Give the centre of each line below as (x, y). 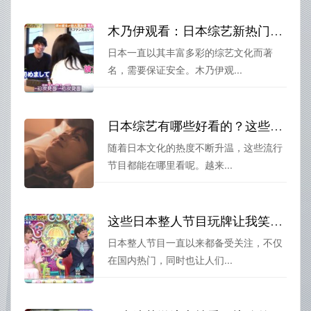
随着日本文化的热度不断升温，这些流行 (195, 148)
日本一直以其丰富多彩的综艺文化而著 (190, 52)
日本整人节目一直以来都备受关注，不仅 (195, 243)
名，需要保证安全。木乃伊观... (175, 70)
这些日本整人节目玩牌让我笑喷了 (276, 220)
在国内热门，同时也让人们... (170, 260)
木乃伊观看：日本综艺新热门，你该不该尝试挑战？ (276, 30)
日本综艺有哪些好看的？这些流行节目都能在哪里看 (276, 125)
